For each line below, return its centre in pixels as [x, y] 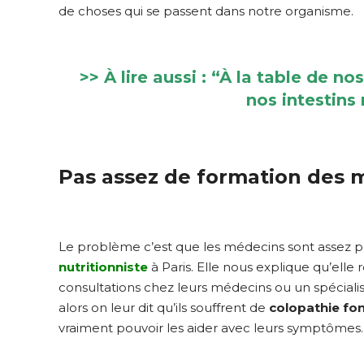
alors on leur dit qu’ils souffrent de [164, 308]
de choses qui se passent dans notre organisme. [206, 11]
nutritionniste [103, 267]
